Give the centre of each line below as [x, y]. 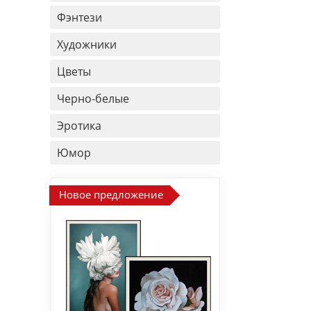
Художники [87, 44]
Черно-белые [93, 99]
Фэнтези [79, 17]
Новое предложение [111, 194]
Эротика [79, 126]
